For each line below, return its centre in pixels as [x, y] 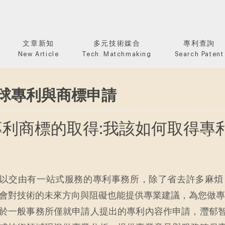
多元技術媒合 [117, 43]
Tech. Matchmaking [117, 54]
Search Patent [199, 54]
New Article [38, 54]
